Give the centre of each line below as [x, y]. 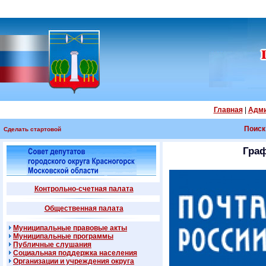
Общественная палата [84, 208]
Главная [228, 110]
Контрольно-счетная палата [84, 189]
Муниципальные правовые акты [70, 228]
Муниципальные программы [63, 236]
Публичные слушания [52, 245]
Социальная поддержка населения [75, 253]
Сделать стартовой [32, 129]
